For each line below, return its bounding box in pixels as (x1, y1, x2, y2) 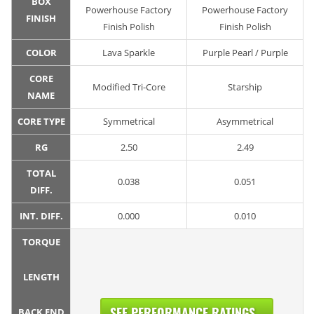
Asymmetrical (217, 115, 273, 128)
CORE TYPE (17, 115, 65, 128)
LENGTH (22, 271, 60, 284)
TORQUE (22, 235, 60, 249)
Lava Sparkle (102, 46, 155, 60)
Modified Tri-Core (92, 81, 165, 94)
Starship (228, 81, 262, 94)
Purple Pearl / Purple (202, 46, 288, 60)
